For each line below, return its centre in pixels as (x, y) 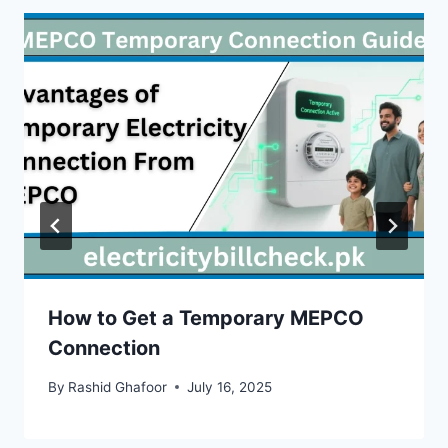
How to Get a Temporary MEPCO (206, 318)
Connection (104, 348)
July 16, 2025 (230, 386)
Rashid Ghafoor (118, 386)
